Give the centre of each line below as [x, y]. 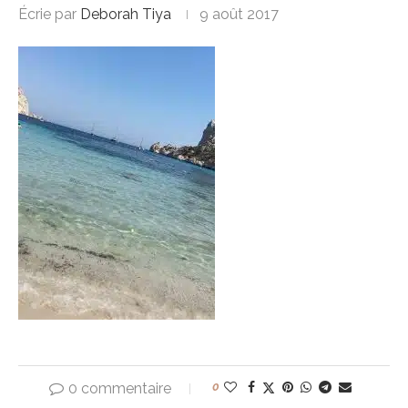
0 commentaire [120, 389]
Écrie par [49, 15]
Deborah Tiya [126, 15]
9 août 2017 [239, 15]
